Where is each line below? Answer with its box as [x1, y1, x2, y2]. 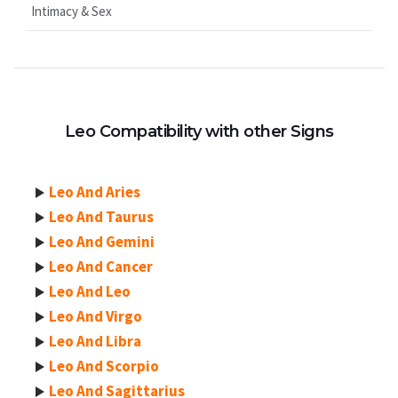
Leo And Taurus [49, 207, 154, 227]
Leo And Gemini [49, 232, 155, 251]
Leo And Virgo [49, 306, 142, 326]
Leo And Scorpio [49, 356, 159, 376]
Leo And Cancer [49, 257, 153, 276]
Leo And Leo [49, 282, 131, 301]
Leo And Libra [49, 331, 141, 351]
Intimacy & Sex [31, 3, 112, 20]
